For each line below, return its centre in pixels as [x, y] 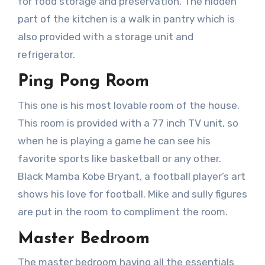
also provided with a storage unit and [105, 37]
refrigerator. [46, 55]
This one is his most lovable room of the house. [128, 105]
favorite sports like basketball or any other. [119, 158]
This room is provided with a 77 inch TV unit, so [128, 123]
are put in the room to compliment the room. [122, 211]
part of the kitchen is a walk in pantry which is [126, 19]
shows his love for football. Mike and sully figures [132, 194]
